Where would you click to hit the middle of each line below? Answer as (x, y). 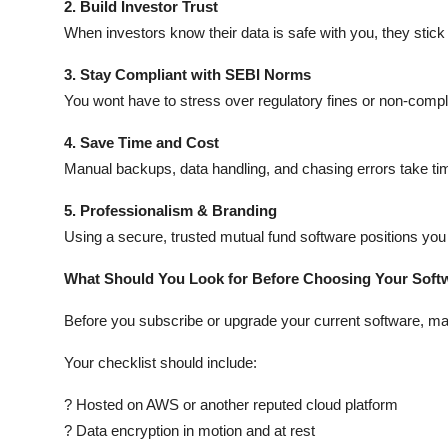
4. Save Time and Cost (141, 142)
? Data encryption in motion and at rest (189, 430)
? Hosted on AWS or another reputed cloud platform (231, 404)
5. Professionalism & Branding (170, 210)
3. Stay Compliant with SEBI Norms (187, 74)
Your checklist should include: (160, 362)
